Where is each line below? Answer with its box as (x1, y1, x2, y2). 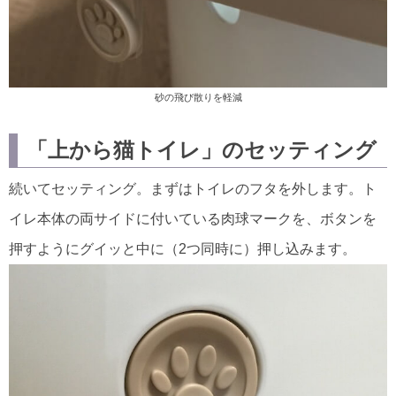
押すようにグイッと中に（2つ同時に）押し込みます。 (9, 241, 356, 257)
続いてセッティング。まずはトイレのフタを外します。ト (9, 181, 377, 197)
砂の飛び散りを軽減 (154, 92, 242, 103)
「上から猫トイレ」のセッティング (27, 138, 377, 163)
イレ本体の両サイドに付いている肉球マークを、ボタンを (9, 211, 377, 227)
